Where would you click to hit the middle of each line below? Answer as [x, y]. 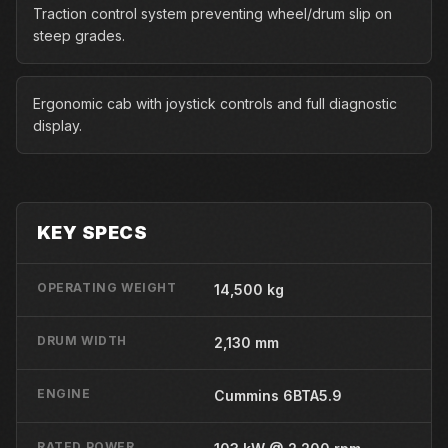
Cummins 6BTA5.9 [278, 395]
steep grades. [79, 35]
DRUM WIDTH [82, 340]
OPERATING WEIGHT [107, 287]
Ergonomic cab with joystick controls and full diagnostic [215, 103]
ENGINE [64, 393]
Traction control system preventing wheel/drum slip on [212, 13]
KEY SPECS [92, 232]
